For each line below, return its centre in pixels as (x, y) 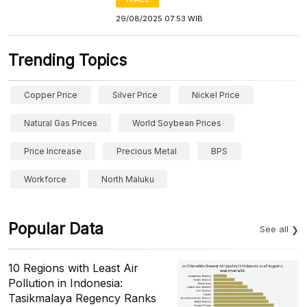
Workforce (45, 179)
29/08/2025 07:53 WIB (160, 19)
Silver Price (135, 95)
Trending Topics (67, 60)
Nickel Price (216, 95)
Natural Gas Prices (61, 123)
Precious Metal (146, 151)
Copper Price (51, 95)
